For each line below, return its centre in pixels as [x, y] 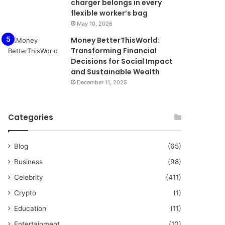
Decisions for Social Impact [122, 61]
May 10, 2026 [95, 24]
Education [30, 208]
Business [29, 162]
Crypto [25, 193]
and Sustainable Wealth [116, 72]
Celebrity [29, 177]
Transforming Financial [114, 51]
